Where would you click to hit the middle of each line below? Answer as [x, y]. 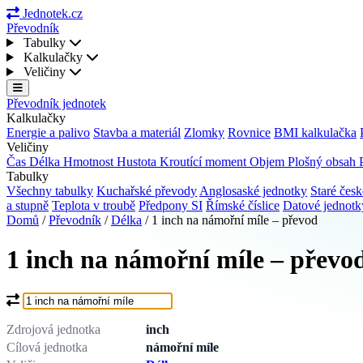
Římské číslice [243, 205]
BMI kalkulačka [315, 132]
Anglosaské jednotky [253, 191]
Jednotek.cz [53, 13]
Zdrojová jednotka [53, 329]
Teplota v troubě [94, 205]
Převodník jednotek [56, 103]
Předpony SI [171, 205]
